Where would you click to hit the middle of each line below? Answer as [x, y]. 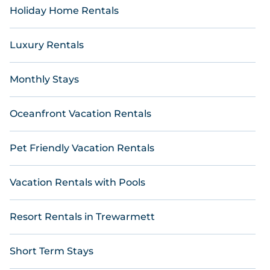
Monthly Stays [44, 79]
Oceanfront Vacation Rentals [80, 114]
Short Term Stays [52, 251]
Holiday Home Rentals [64, 11]
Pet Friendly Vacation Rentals [82, 148]
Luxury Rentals [47, 45]
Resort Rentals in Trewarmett [82, 217]
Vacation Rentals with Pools [77, 182]
